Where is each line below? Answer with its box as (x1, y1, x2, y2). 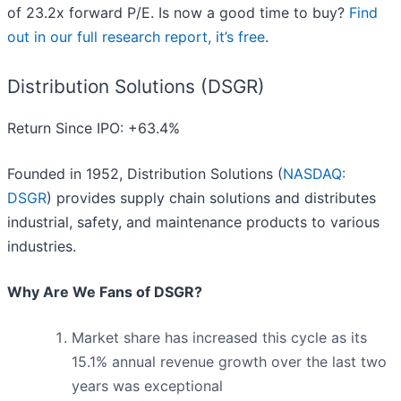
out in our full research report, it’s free (7, 28, 265, 47)
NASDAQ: (283, 165, 346, 183)
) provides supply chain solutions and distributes (47, 189, 376, 208)
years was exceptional (72, 377, 223, 396)
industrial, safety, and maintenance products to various (7, 213, 380, 232)
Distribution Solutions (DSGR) (7, 75, 265, 98)
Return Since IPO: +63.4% (7, 119, 180, 138)
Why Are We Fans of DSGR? (7, 283, 202, 302)
